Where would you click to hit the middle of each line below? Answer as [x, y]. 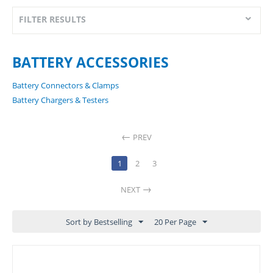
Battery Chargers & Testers [60, 100]
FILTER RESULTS [52, 19]
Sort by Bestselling [99, 222]
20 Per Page [175, 222]
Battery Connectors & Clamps [66, 85]
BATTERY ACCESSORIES [90, 62]
